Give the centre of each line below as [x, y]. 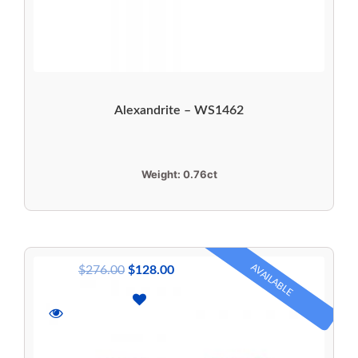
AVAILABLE [272, 280]
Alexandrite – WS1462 [179, 110]
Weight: [162, 174]
